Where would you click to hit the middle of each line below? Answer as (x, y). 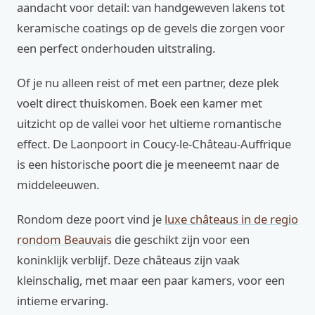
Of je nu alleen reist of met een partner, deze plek (148, 83)
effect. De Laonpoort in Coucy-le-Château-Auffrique (154, 144)
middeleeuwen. (58, 185)
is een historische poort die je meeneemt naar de (148, 164)
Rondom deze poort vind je (91, 219)
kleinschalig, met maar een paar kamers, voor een (151, 280)
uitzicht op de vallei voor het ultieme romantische (149, 123)
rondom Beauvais (64, 239)
